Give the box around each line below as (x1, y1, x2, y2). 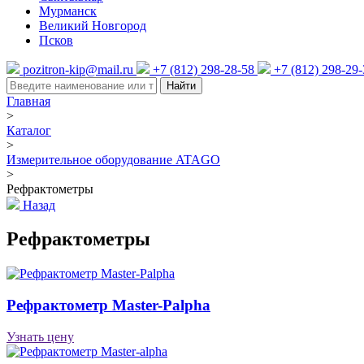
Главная (6, 93, 50, 108)
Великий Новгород (39, 18, 146, 32)
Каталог (6, 123, 51, 137)
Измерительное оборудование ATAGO (6, 152, 220, 167)
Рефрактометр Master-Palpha (6, 297, 210, 314)
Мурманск (39, 3, 97, 18)
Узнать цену (6, 329, 74, 344)
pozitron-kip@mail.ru (23, 62, 133, 76)
